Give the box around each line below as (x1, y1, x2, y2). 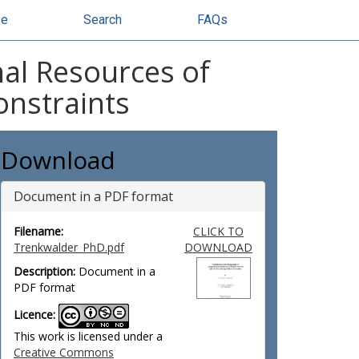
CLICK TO (192, 224, 244, 239)
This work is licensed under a (14, 329, 163, 344)
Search (83, 12, 122, 27)
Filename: (14, 224, 63, 239)
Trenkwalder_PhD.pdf (14, 240, 124, 255)
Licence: (14, 307, 55, 323)
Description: (14, 264, 75, 279)
